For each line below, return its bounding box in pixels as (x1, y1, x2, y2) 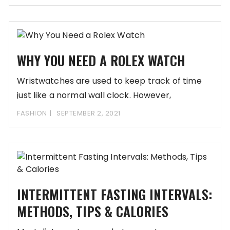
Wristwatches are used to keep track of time (17, 75, 202, 87)
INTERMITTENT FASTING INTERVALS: (17, 184, 213, 205)
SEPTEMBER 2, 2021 (56, 108, 121, 119)
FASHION (17, 108, 47, 119)
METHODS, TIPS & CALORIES (17, 201, 169, 222)
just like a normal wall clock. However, (17, 89, 171, 102)
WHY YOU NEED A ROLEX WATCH (17, 50, 186, 71)
